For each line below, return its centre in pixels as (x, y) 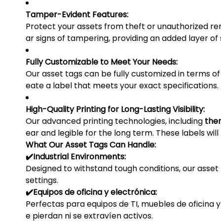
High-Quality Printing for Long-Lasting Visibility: (115, 110)
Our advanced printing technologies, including (115, 121)
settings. (42, 181)
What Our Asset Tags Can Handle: (91, 145)
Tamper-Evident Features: (77, 15)
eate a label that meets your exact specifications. (122, 86)
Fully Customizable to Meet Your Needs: (102, 62)
